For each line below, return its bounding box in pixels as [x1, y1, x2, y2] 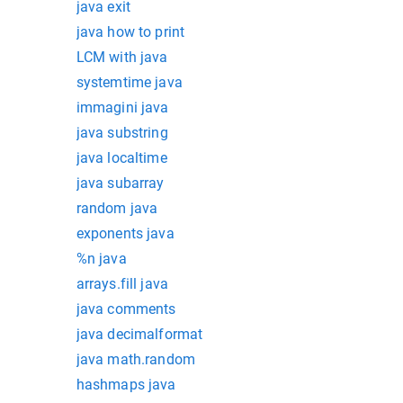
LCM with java [76, 49, 168, 66]
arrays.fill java [76, 275, 169, 292]
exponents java [76, 225, 175, 242]
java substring [76, 124, 168, 141]
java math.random [76, 351, 196, 368]
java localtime [76, 149, 167, 166]
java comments [76, 300, 176, 318]
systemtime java [76, 74, 183, 91]
